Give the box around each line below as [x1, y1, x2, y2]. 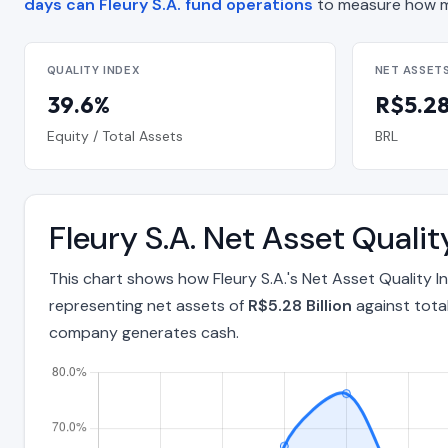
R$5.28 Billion [248, 295, 352, 317]
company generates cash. [49, 322, 239, 344]
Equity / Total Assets [46, 126, 183, 145]
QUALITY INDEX [46, 63, 141, 79]
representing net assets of [49, 295, 248, 317]
